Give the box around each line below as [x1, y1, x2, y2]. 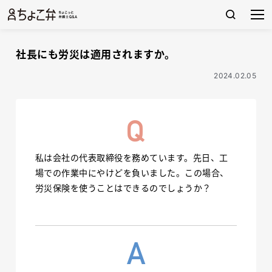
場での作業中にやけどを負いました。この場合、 [35, 168, 229, 178]
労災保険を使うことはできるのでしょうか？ [35, 183, 211, 194]
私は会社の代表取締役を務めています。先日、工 [35, 152, 228, 163]
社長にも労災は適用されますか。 [16, 49, 175, 61]
